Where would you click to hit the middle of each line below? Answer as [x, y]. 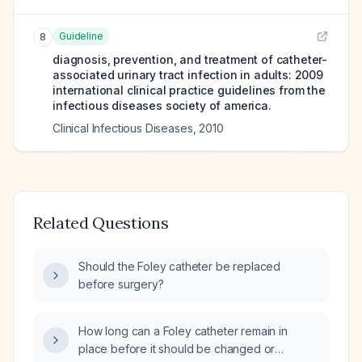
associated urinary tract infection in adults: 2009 [188, 75]
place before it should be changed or [177, 349]
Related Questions [101, 223]
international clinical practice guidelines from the [189, 90]
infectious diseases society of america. [162, 105]
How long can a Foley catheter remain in [183, 331]
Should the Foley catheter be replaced [180, 266]
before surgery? [121, 284]
